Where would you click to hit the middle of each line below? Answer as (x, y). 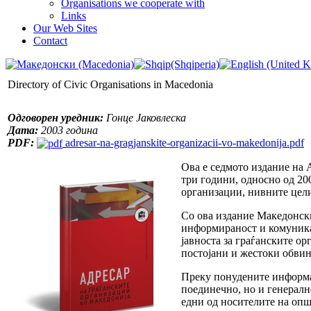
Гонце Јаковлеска (145, 117)
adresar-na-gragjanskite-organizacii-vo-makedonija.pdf (183, 142)
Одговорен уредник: (56, 117)
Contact (50, 40)
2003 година (68, 130)
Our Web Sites (65, 28)
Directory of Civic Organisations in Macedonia (110, 84)
